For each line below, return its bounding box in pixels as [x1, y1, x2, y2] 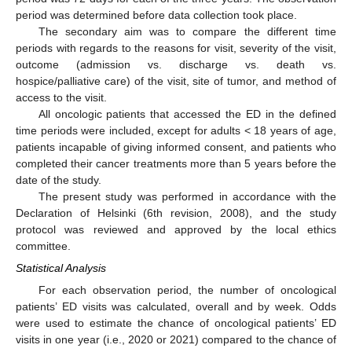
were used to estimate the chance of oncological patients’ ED [16, 317, 336, 330]
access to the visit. [16, 91, 107, 104]
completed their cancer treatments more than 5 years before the [16, 157, 336, 170]
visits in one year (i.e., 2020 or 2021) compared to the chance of [16, 333, 336, 346]
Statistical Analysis [16, 262, 106, 275]
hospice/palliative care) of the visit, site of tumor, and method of [16, 75, 336, 87]
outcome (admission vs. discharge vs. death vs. [16, 58, 336, 71]
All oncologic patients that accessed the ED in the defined [38, 108, 336, 120]
